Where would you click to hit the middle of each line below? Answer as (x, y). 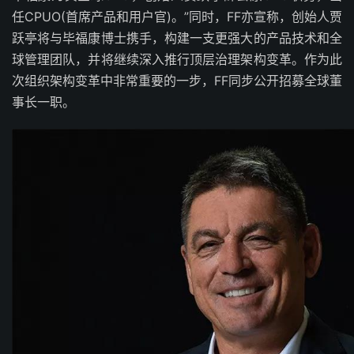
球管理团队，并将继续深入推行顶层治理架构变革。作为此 (177, 60)
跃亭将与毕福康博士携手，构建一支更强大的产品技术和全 (177, 38)
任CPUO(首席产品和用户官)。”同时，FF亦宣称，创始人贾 (177, 17)
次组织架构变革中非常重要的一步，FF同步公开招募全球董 (177, 81)
